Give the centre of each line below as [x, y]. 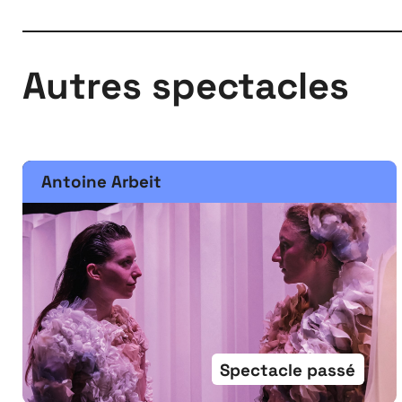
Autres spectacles [185, 86]
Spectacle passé [288, 369]
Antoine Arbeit [101, 182]
